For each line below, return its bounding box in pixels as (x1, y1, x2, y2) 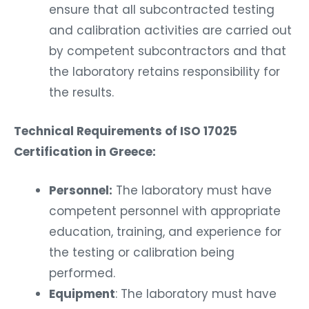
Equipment (49, 285, 115, 302)
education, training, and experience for (49, 223, 281, 240)
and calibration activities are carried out (49, 22, 292, 39)
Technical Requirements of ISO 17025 (14, 122, 237, 139)
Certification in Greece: (14, 143, 156, 160)
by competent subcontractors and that (49, 43, 286, 60)
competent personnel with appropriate (49, 202, 281, 219)
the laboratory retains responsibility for (49, 63, 280, 81)
